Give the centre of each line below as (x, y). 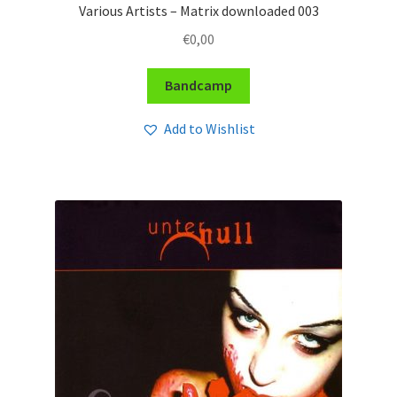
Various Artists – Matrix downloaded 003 (198, 11)
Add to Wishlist (210, 128)
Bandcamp (198, 86)
